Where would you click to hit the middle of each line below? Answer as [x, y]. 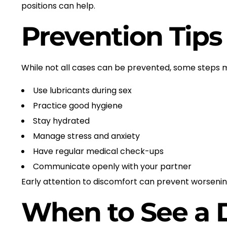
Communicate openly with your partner [112, 166]
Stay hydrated [61, 121]
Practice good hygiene [78, 105]
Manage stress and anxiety [86, 136]
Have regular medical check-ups [98, 151]
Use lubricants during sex [82, 90]
